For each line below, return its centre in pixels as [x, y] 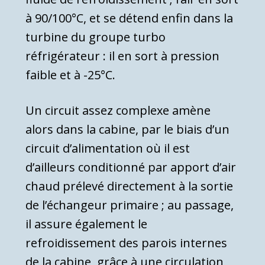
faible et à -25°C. [70, 75]
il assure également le [86, 224]
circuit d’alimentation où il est [108, 148]
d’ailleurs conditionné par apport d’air [131, 167]
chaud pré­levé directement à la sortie [129, 186]
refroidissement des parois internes [126, 243]
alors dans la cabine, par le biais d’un [127, 130]
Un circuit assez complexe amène [118, 111]
